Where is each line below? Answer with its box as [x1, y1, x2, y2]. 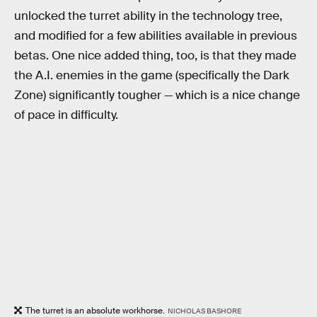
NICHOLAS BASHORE [167, 306, 241, 316]
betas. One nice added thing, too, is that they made [14, 48, 296, 64]
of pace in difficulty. [14, 108, 118, 123]
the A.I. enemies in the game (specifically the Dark [14, 68, 289, 83]
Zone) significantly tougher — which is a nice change [14, 88, 300, 103]
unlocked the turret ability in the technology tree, [14, 8, 282, 24]
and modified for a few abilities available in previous [14, 28, 297, 44]
